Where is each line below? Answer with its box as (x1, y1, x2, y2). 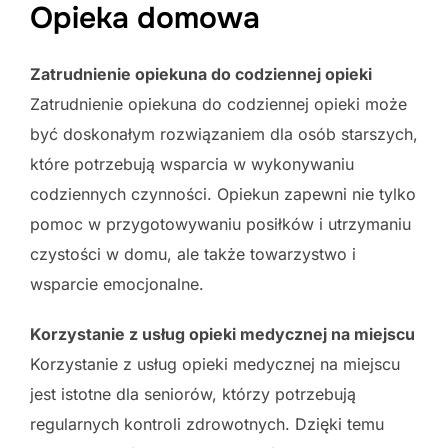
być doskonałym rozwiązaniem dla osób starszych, (30, 123, 418, 144)
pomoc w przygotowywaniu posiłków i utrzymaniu (30, 213, 411, 234)
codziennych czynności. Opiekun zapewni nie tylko (30, 183, 416, 204)
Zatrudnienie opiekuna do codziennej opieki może (30, 93, 407, 114)
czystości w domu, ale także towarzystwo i (30, 243, 356, 264)
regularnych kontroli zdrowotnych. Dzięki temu (30, 413, 384, 434)
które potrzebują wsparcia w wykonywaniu (30, 153, 354, 174)
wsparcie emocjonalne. (30, 273, 204, 294)
